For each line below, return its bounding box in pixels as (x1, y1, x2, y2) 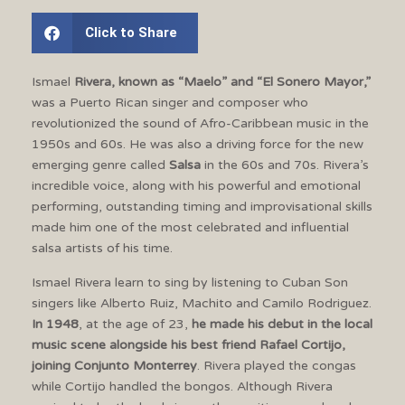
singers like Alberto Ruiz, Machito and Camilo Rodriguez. (32, 295, 372, 311)
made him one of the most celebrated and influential (32, 219, 349, 235)
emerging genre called (32, 156, 169, 173)
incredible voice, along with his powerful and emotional (32, 177, 361, 193)
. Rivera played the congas (197, 357, 356, 373)
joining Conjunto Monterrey (32, 357, 197, 373)
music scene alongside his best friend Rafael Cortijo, (32, 336, 345, 353)
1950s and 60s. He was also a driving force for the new (32, 136, 363, 152)
